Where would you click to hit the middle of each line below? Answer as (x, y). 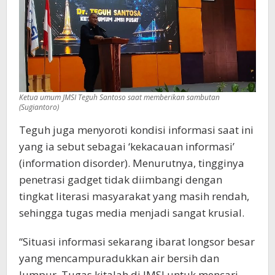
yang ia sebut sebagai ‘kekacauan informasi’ (127, 147)
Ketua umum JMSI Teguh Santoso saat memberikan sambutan (119, 98)
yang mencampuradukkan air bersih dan (119, 258)
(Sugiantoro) (39, 107)
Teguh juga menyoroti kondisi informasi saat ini (136, 130)
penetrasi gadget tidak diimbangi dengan (121, 180)
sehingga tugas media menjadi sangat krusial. (132, 213)
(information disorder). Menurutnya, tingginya (132, 163)
